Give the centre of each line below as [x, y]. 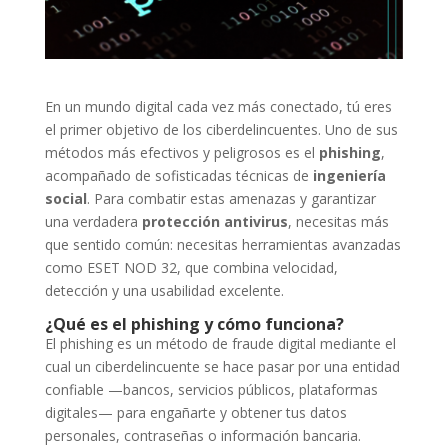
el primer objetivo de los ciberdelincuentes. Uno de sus [221, 129]
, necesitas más [338, 221]
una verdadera [93, 221]
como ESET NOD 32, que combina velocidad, [191, 267]
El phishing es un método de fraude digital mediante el [220, 343]
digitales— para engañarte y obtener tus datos [195, 412]
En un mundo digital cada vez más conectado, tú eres [218, 106]
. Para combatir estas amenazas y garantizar [231, 198]
